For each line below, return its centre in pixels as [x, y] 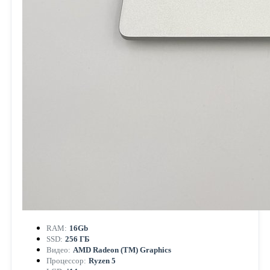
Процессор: [66, 261]
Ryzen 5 [102, 261]
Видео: [58, 250]
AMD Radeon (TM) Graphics [122, 250]
